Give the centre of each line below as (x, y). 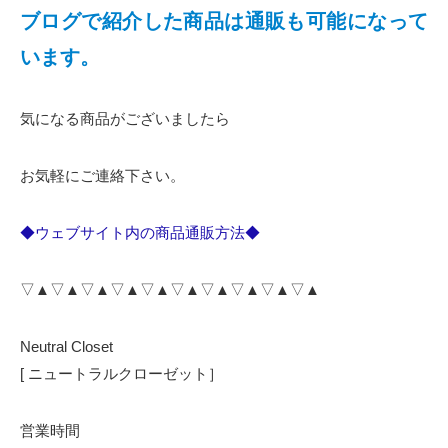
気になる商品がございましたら (125, 119)
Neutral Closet (66, 347)
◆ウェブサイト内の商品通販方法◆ (140, 233)
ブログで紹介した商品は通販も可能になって (224, 21)
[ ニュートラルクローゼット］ (121, 374)
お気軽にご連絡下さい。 (102, 176)
